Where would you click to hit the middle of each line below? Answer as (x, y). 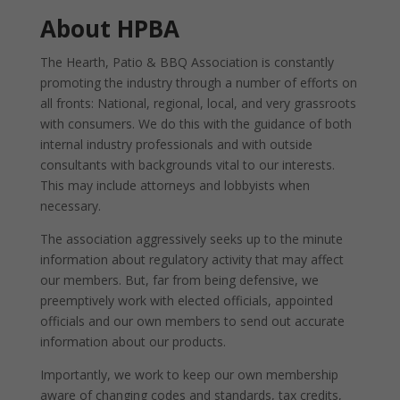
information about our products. (133, 342)
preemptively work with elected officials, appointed (186, 300)
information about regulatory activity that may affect (192, 259)
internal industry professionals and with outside (176, 144)
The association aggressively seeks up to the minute (191, 239)
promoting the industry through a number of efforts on (198, 83)
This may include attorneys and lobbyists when (175, 185)
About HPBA (109, 29)
